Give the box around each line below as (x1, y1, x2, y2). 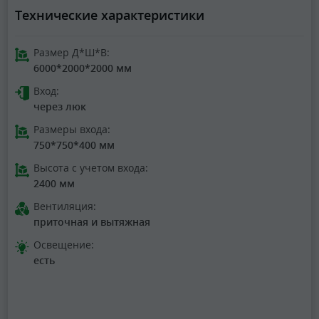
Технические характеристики (15, 6, 204, 24)
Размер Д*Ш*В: (33, 46, 110, 60)
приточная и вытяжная (33, 215, 150, 229)
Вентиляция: (33, 199, 96, 214)
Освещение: (33, 238, 94, 252)
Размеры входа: (33, 122, 110, 137)
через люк (33, 100, 86, 114)
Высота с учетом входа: (33, 161, 148, 175)
